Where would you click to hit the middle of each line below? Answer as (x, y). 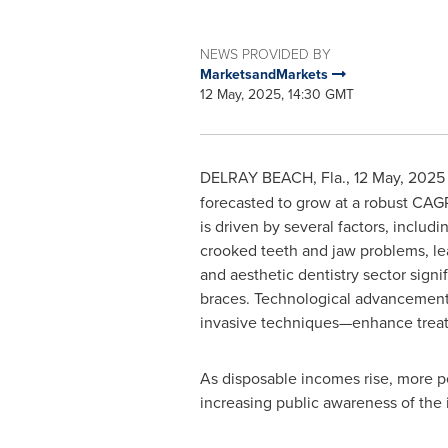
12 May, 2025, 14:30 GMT (276, 94)
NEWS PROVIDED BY (265, 53)
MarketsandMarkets (265, 74)
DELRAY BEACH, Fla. (272, 177)
